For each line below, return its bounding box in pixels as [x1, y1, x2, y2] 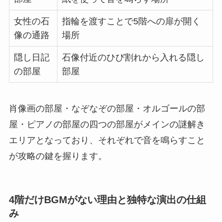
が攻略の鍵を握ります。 [8, 151, 107, 161]
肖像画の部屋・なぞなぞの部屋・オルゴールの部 [8, 103, 205, 113]
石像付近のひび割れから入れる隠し [61, 53, 205, 63]
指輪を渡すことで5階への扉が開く [61, 16, 201, 27]
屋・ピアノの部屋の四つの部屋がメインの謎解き [8, 119, 205, 129]
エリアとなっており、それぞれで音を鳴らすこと [8, 135, 205, 145]
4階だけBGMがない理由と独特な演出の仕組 [8, 194, 206, 206]
